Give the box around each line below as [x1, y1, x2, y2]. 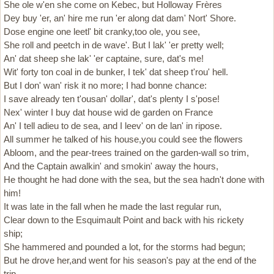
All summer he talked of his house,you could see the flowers [4, 134, 243, 144]
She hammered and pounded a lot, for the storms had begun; [4, 242, 245, 252]
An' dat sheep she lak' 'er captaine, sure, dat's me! [4, 53, 204, 64]
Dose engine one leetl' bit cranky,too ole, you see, [4, 26, 200, 37]
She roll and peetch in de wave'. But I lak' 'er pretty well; [4, 40, 224, 50]
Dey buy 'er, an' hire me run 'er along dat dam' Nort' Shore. [4, 13, 236, 23]
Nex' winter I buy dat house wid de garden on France [4, 107, 213, 117]
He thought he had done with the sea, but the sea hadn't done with [4, 174, 264, 185]
